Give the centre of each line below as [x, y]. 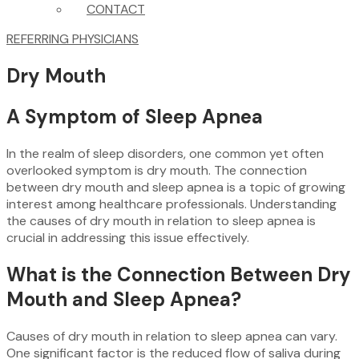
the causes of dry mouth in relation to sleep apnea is [161, 220]
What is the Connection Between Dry [179, 274]
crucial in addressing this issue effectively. [128, 237]
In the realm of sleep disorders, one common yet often [165, 153]
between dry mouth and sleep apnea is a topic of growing [176, 187]
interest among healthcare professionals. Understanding [171, 204]
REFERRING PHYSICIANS [73, 39]
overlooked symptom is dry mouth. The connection [157, 170]
